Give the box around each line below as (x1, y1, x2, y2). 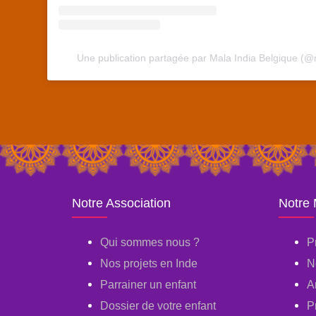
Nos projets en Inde (100, 257, 197, 270)
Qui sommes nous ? (100, 236, 200, 249)
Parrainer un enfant (100, 279, 196, 291)
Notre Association (72, 196, 171, 211)
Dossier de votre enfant (100, 300, 216, 312)
